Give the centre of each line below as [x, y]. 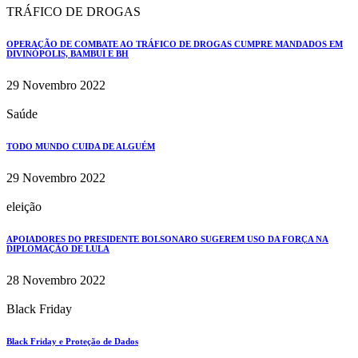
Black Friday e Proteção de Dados [72, 341]
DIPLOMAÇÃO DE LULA [58, 248]
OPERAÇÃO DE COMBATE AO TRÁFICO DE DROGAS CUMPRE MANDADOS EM [175, 44]
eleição [24, 206]
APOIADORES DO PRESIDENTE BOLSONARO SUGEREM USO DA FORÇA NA [167, 239]
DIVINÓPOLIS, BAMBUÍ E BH [68, 53]
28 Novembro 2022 [56, 280]
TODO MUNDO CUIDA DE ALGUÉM [81, 146]
